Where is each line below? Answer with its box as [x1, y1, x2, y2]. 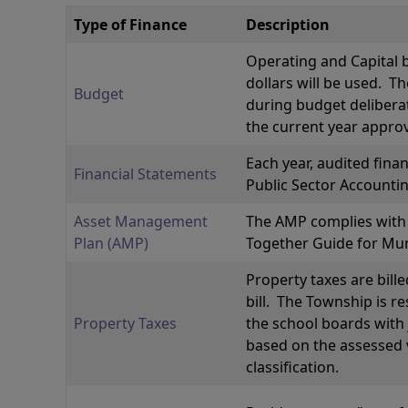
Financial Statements [74, 164, 217, 184]
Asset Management [74, 211, 208, 231]
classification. [246, 357, 339, 377]
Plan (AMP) [74, 233, 148, 253]
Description [246, 15, 330, 35]
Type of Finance [74, 15, 187, 35]
